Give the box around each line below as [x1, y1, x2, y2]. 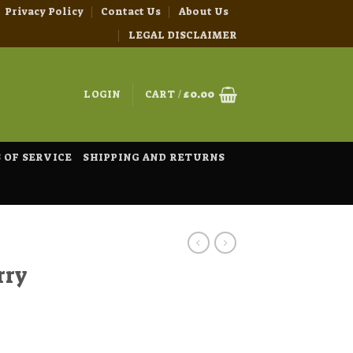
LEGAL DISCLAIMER [128, 28, 237, 42]
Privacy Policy [5, 5, 84, 18]
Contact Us [101, 5, 162, 18]
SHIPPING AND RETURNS [83, 150, 225, 164]
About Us [178, 5, 229, 18]
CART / [144, 87, 184, 101]
